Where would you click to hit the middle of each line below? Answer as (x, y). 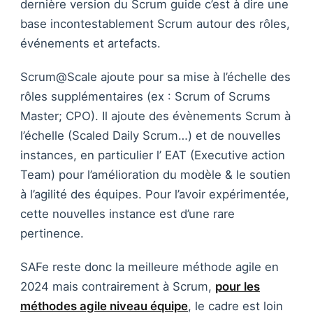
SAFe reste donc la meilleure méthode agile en (150, 267)
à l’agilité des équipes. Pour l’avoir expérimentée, (155, 195)
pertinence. (52, 234)
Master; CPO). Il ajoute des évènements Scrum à (155, 116)
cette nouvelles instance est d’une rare (128, 214)
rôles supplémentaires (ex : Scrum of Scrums (145, 97)
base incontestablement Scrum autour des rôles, (155, 24)
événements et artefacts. (90, 44)
